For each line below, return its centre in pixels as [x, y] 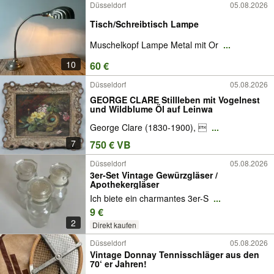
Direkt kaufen [114, 224]
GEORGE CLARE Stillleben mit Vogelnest [175, 100]
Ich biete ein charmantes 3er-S [150, 198]
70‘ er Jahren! [118, 264]
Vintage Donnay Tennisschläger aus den [175, 255]
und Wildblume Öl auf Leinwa [151, 109]
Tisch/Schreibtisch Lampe [185, 24]
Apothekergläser [124, 184]
